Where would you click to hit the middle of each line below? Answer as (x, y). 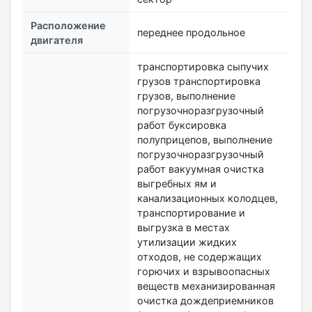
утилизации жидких (187, 242)
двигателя (57, 40)
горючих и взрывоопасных (204, 271)
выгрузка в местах (184, 227)
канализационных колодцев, (208, 198)
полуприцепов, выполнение (205, 139)
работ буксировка (182, 125)
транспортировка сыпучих (203, 66)
